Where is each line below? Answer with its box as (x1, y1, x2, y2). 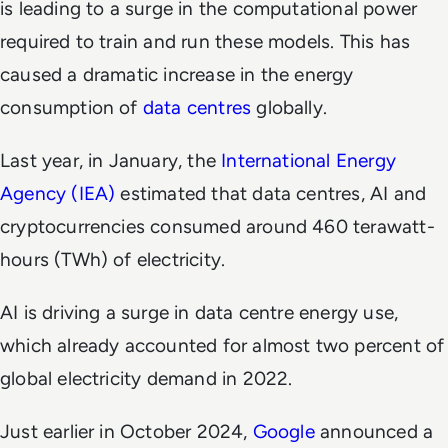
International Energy (221, 148, 396, 172)
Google (252, 419, 315, 443)
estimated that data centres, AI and (115, 181, 427, 205)
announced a (314, 419, 434, 443)
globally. (251, 95, 328, 119)
